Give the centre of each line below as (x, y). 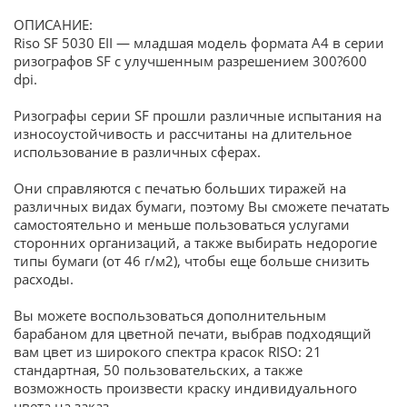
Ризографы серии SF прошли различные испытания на (198, 116)
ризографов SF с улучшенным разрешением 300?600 (190, 62)
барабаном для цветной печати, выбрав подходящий (193, 334)
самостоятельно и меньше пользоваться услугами (182, 225)
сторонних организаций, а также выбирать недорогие (195, 243)
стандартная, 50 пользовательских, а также (158, 371)
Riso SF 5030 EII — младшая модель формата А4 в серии (199, 44)
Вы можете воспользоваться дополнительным (170, 316)
